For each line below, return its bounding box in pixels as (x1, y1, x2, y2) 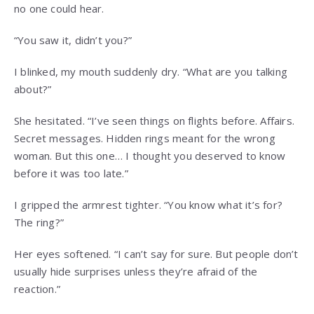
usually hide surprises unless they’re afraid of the (14, 264, 258, 279)
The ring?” (14, 215, 64, 230)
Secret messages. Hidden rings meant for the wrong (14, 131, 275, 146)
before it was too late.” (14, 166, 128, 181)
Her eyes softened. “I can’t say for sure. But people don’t (14, 247, 299, 261)
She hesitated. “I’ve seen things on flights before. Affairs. (14, 114, 295, 128)
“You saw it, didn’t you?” (14, 33, 132, 48)
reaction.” (14, 282, 60, 296)
